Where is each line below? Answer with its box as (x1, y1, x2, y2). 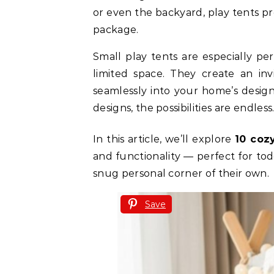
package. (93, 24, 139, 35)
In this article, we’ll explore (93, 133, 235, 145)
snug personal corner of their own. (93, 168, 269, 179)
